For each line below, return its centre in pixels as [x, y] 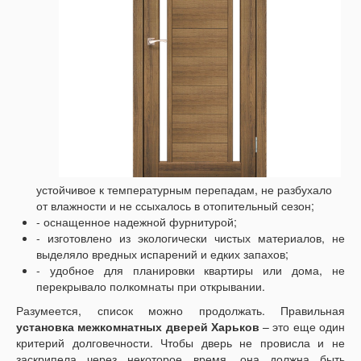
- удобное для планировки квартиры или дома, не [191, 270]
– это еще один [302, 327]
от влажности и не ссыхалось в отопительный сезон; [175, 206]
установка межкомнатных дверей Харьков [138, 327]
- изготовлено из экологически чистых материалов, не [191, 238]
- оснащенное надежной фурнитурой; [137, 222]
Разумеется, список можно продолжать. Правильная [180, 311]
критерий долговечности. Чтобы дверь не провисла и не [180, 343]
